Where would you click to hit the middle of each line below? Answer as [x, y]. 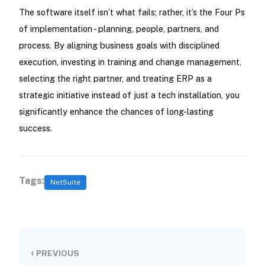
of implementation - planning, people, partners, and [119, 28]
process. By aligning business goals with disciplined [119, 45]
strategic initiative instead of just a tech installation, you [129, 95]
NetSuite [66, 182]
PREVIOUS [56, 253]
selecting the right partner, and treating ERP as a [115, 78]
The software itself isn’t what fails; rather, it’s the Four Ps [132, 12]
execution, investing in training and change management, [130, 62]
